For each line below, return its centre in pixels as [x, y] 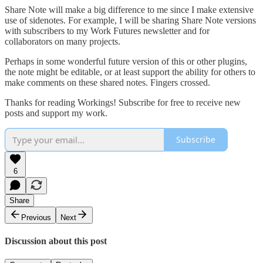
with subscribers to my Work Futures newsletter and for [107, 31]
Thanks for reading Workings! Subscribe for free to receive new [123, 102]
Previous [36, 217]
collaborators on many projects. [63, 41]
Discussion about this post [56, 241]
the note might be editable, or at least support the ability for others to [130, 72]
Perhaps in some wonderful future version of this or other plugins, [126, 61]
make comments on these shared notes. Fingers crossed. [107, 82]
